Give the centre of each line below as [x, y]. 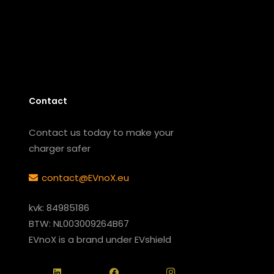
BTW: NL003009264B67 [79, 223]
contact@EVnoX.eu [85, 178]
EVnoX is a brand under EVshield [100, 239]
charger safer [60, 148]
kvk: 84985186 [59, 207]
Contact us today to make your [101, 132]
